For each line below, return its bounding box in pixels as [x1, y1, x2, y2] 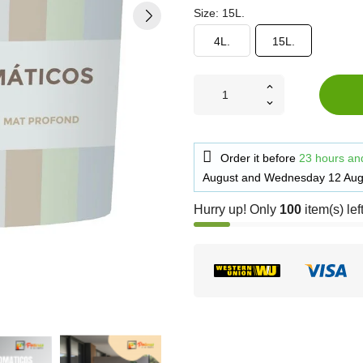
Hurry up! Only [194, 203, 280, 216]
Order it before [220, 152, 299, 164]
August [203, 171, 241, 184]
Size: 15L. [194, 6, 245, 19]
